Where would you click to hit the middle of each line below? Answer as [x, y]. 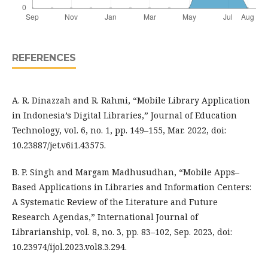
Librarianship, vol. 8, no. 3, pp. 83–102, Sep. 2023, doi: [122, 232]
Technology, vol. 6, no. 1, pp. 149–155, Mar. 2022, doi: [119, 130]
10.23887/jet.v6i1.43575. [59, 145]
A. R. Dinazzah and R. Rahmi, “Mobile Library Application [131, 100]
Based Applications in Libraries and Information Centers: [132, 187]
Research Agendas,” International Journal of [105, 217]
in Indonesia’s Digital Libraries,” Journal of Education [124, 115]
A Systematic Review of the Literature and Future [115, 202]
